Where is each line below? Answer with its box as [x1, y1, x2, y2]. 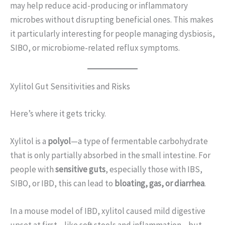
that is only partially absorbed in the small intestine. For [10, 149, 210, 161]
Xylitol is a [10, 135, 48, 147]
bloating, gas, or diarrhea [115, 177, 204, 189]
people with [10, 163, 55, 175]
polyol [48, 135, 71, 147]
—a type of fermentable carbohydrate [71, 135, 208, 147]
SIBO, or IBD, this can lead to [10, 177, 115, 189]
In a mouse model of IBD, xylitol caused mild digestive [10, 205, 205, 217]
